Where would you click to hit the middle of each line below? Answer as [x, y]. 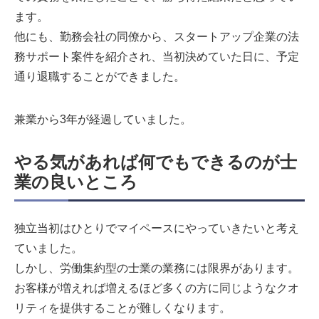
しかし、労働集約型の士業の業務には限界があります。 [157, 268]
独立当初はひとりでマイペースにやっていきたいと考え [157, 229]
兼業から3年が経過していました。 [103, 120]
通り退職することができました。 [100, 77]
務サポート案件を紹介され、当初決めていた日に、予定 [157, 57]
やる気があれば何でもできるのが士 [156, 162]
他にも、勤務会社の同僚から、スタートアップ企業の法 [157, 37]
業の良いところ [76, 182]
